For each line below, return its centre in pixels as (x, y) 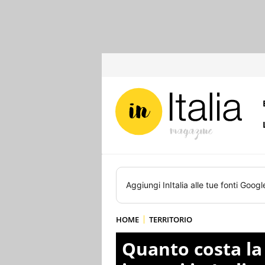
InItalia (175, 185)
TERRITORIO (171, 219)
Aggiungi (144, 185)
